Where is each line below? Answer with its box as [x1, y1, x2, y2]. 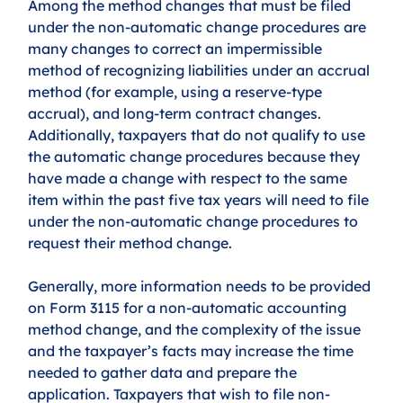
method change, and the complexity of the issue [28, 319, 365, 338]
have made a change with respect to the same [28, 168, 352, 187]
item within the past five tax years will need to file [28, 190, 373, 209]
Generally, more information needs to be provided [28, 276, 375, 295]
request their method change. [28, 233, 240, 252]
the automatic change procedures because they [28, 147, 364, 166]
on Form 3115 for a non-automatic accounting [28, 298, 351, 317]
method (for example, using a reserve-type [28, 82, 327, 101]
